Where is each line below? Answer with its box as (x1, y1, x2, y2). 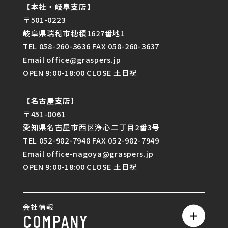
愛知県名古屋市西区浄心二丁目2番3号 (22, 122, 160, 133)
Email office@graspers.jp (22, 53, 121, 65)
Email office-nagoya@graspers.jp (22, 148, 154, 159)
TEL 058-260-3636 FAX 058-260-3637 (22, 40, 159, 51)
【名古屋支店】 (22, 95, 79, 106)
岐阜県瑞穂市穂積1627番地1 (22, 27, 125, 38)
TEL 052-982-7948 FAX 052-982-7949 (22, 135, 159, 146)
